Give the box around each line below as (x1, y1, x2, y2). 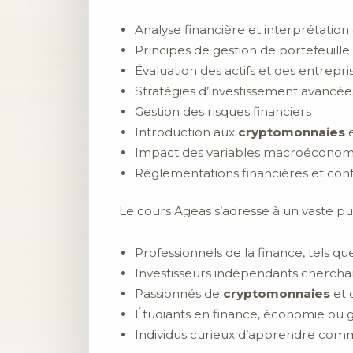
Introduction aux (135, 124, 238, 139)
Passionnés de (135, 286, 223, 302)
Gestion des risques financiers (135, 103, 311, 119)
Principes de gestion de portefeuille (135, 42, 350, 58)
